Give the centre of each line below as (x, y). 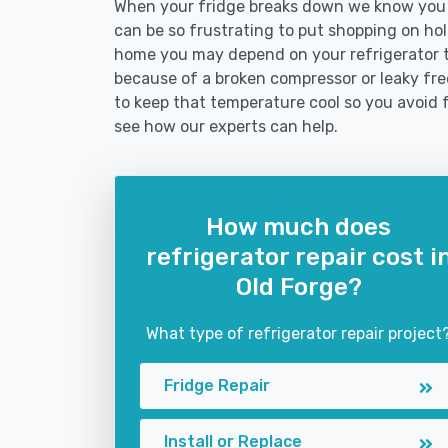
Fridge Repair (217, 385)
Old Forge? (298, 287)
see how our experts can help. (226, 126)
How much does (298, 227)
